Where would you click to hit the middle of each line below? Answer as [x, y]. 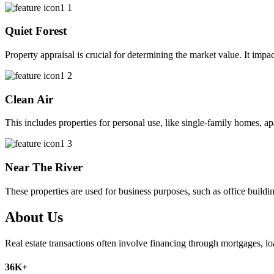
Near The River [44, 168]
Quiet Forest [36, 31]
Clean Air [29, 99]
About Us [34, 217]
